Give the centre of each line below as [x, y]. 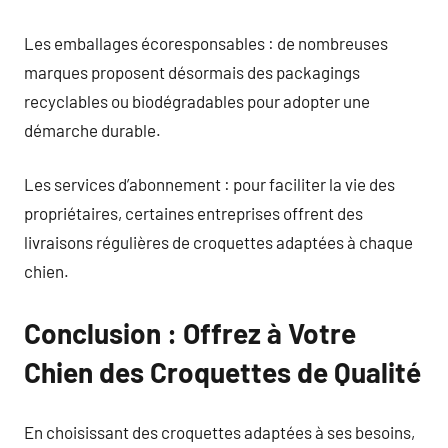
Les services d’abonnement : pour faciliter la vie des [209, 184]
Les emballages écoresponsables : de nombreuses [206, 42]
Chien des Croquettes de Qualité [222, 372]
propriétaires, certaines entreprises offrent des [193, 213]
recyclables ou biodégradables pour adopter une [197, 100]
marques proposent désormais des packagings [192, 71]
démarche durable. [92, 129]
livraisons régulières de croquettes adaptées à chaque [218, 242]
